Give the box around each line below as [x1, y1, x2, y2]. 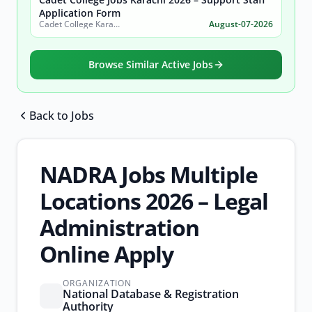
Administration [40, 212, 199, 242]
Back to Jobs [29, 108, 94, 123]
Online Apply [40, 239, 173, 269]
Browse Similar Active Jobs [88, 58, 213, 71]
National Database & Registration [62, 286, 239, 302]
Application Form [39, 6, 120, 19]
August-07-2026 [209, 18, 273, 30]
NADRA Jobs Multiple [40, 159, 258, 189]
